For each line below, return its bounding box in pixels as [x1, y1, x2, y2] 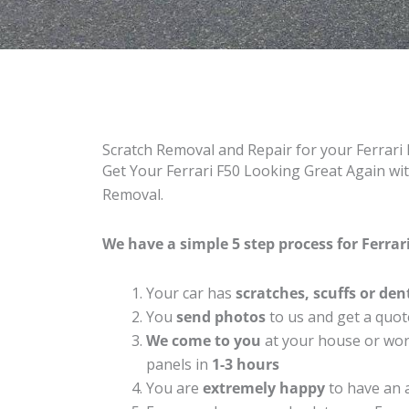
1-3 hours [212, 353, 279, 374]
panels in [146, 353, 212, 374]
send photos [176, 306, 266, 327]
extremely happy [203, 377, 325, 398]
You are [146, 377, 203, 398]
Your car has [146, 282, 236, 303]
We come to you [146, 330, 261, 351]
